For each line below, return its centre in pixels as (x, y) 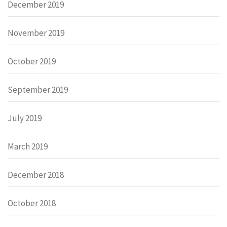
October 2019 (32, 61)
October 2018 (32, 203)
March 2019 (28, 146)
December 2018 (36, 175)
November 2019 (36, 33)
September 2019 (38, 89)
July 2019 (25, 118)
